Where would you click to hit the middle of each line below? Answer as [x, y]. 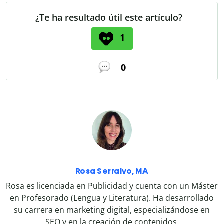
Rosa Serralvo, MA [112, 171]
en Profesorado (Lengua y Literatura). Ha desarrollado [112, 198]
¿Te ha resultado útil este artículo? [109, 18]
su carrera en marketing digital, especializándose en [112, 210]
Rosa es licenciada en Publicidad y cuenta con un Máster [112, 186]
